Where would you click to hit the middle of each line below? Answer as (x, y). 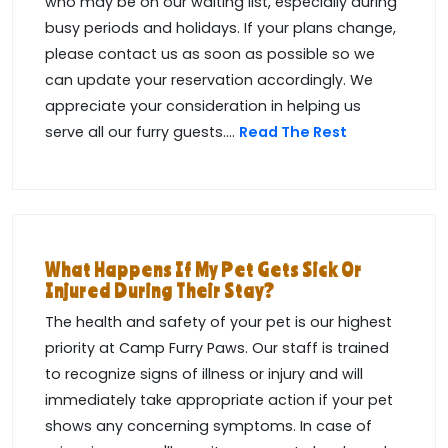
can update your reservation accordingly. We (209, 80)
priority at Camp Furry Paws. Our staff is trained (217, 348)
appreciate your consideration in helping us (203, 106)
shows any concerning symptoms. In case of (208, 426)
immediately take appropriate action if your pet (219, 400)
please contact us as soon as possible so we (210, 54)
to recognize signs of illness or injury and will (204, 374)
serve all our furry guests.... (142, 132)
